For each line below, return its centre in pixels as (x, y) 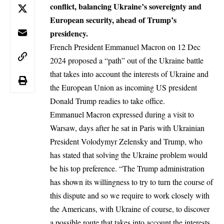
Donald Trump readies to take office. (107, 100)
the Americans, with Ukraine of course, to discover (130, 208)
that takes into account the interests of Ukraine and (129, 73)
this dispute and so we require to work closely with (130, 195)
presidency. (69, 33)
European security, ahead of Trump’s (113, 19)
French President (77, 46)
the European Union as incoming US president (123, 87)
